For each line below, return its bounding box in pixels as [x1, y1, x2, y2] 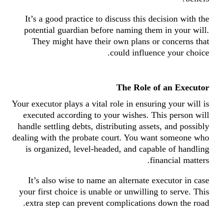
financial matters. [150, 155, 209, 165]
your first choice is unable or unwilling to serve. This [19, 187, 209, 196]
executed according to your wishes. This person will [23, 110, 209, 120]
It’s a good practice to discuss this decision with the [25, 14, 209, 24]
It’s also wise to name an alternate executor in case [28, 175, 209, 185]
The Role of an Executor [116, 82, 209, 92]
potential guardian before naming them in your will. [24, 25, 209, 35]
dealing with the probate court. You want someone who [12, 133, 209, 142]
